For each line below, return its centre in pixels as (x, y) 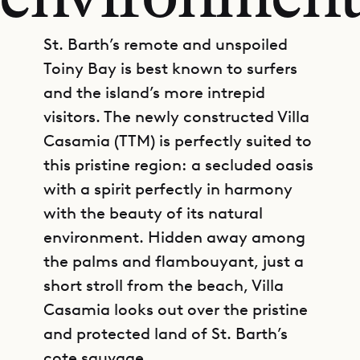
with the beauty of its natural (153, 213)
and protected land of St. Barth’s (166, 333)
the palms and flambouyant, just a (174, 261)
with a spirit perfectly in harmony (168, 189)
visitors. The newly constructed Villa (176, 117)
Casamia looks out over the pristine (176, 309)
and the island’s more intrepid (154, 92)
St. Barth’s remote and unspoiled (166, 44)
